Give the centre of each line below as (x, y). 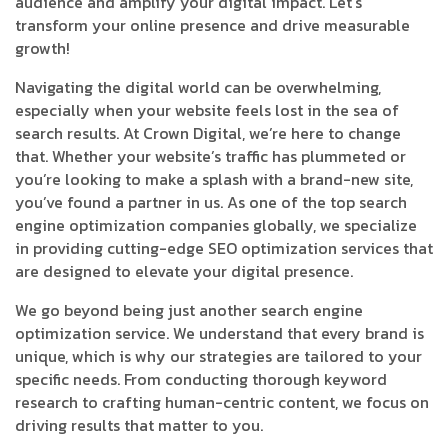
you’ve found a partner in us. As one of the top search (211, 202)
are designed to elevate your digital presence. (184, 271)
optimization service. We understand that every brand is (219, 333)
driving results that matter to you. (139, 425)
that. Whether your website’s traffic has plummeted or (210, 156)
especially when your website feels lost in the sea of (207, 110)
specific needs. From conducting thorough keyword (201, 379)
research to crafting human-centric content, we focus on (222, 402)
